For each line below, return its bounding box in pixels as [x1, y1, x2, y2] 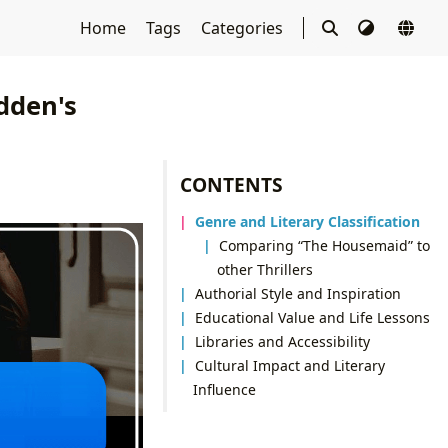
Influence [192, 379, 256, 399]
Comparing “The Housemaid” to [219, 235, 431, 255]
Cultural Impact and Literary [195, 355, 386, 375]
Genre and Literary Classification [195, 211, 421, 231]
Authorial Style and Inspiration [195, 283, 402, 303]
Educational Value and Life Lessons [195, 307, 431, 327]
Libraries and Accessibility [195, 331, 371, 351]
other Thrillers [216, 259, 313, 279]
